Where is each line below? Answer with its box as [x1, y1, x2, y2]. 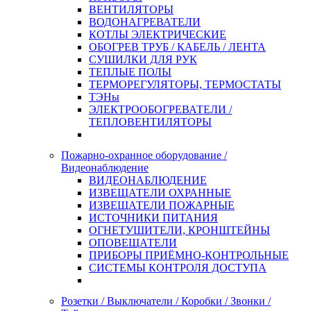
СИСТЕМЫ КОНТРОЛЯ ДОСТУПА [89, 262, 267, 274]
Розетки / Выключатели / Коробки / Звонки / [61, 295, 271, 307]
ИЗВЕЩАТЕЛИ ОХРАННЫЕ [89, 187, 231, 199]
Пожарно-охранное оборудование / [61, 149, 227, 161]
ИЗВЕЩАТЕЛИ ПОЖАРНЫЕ [89, 199, 235, 211]
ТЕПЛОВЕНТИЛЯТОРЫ [89, 116, 212, 128]
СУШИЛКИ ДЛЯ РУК [89, 53, 197, 65]
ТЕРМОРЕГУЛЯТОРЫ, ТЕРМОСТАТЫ [89, 78, 281, 90]
